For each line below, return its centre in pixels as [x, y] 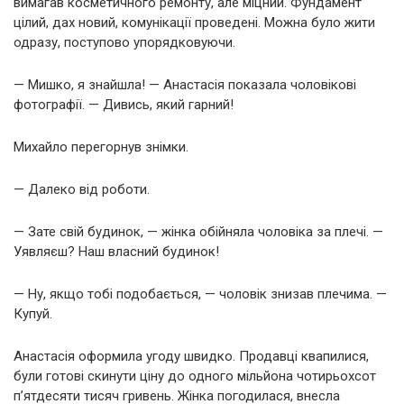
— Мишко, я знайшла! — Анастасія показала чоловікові [185, 85]
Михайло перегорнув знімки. [101, 147]
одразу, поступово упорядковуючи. [124, 43]
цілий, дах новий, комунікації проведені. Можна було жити [194, 23]
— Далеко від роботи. [82, 190]
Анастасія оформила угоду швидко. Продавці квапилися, [191, 357]
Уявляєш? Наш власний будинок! [116, 252]
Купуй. [33, 314]
